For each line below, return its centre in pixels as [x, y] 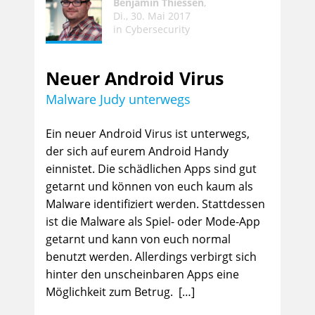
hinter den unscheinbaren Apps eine [142, 274]
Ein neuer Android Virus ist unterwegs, [148, 134]
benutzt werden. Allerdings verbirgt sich [151, 257]
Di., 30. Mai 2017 [152, 15]
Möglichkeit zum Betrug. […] [120, 292]
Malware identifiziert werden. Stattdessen [155, 204]
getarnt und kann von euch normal [138, 239]
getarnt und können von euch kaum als [149, 186]
